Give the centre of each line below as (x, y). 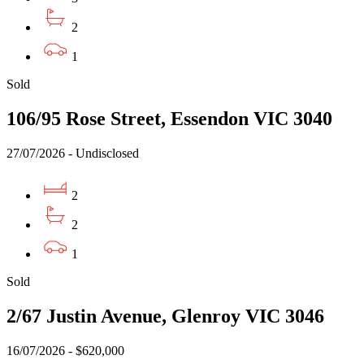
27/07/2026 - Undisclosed (73, 153)
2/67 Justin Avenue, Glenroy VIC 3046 (165, 316)
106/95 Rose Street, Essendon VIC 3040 (169, 119)
